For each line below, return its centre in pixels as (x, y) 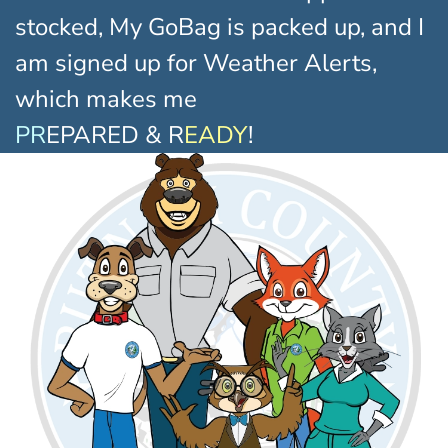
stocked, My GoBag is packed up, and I (219, 26)
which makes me (106, 98)
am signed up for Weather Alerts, (196, 62)
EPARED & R (115, 134)
